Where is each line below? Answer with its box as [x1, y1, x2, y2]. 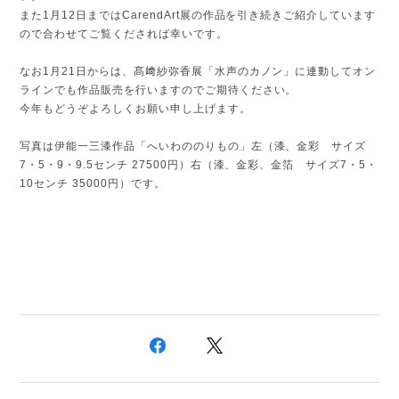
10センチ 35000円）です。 [20, 176, 166, 190]
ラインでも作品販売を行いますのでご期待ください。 [20, 83, 297, 96]
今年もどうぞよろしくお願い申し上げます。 [20, 102, 251, 115]
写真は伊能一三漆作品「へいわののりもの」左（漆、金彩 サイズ [20, 139, 367, 152]
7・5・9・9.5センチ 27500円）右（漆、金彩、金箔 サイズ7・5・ [20, 158, 378, 171]
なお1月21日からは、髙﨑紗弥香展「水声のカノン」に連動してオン [20, 64, 377, 77]
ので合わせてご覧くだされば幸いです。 [20, 27, 228, 40]
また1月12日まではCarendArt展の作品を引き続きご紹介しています [20, 8, 376, 21]
